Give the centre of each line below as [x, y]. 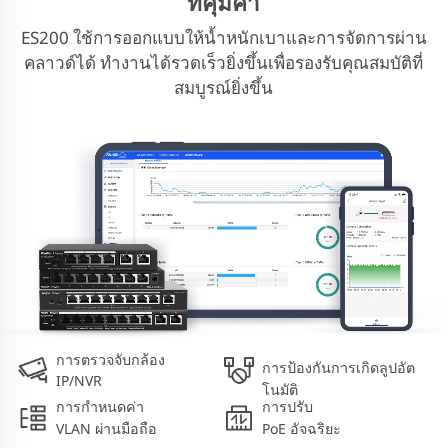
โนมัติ [280, 390]
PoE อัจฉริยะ [301, 428]
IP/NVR [78, 381]
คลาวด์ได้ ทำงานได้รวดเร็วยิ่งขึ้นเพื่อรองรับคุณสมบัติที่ [224, 62]
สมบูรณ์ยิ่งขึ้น [224, 87]
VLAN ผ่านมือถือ [106, 428]
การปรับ [289, 406]
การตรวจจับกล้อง [110, 360]
